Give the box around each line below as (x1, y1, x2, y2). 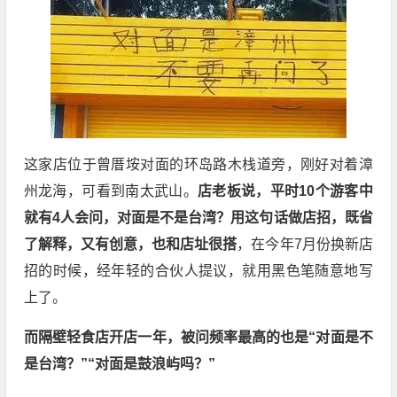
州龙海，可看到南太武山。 (23, 183, 198, 199)
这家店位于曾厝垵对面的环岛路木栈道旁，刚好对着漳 (23, 157, 373, 173)
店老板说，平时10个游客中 (197, 183, 373, 199)
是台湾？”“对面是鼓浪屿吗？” (23, 356, 215, 372)
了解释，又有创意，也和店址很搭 (23, 237, 237, 253)
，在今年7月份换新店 (237, 237, 373, 253)
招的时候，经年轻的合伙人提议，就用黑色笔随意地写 (23, 263, 373, 279)
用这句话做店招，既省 (230, 210, 373, 226)
